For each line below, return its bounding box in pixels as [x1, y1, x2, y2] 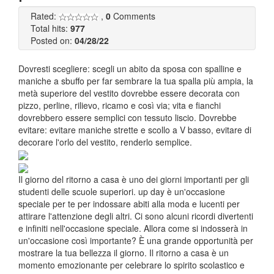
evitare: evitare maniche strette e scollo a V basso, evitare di [18, 124, 251, 136]
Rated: [31, 10, 59, 22]
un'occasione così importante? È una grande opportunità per [18, 234, 253, 246]
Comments [111, 10, 155, 22]
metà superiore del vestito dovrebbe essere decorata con [18, 87, 240, 99]
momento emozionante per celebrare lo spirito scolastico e [18, 258, 245, 271]
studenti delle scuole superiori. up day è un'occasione [18, 185, 225, 198]
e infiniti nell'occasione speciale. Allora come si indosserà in [18, 221, 248, 234]
